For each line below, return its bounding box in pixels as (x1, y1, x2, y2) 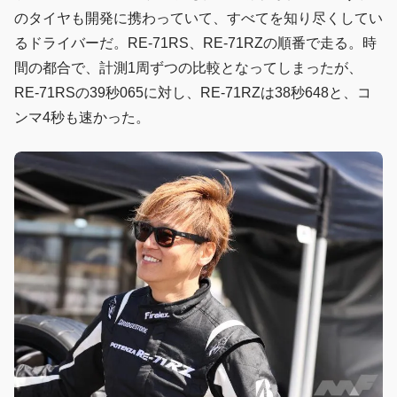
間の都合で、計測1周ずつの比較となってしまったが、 (14, 59, 362, 75)
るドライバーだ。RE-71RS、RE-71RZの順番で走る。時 (14, 35, 377, 51)
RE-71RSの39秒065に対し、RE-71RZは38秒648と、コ (14, 84, 371, 100)
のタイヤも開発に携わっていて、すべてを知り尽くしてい (14, 10, 383, 26)
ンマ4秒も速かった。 (14, 109, 150, 125)
